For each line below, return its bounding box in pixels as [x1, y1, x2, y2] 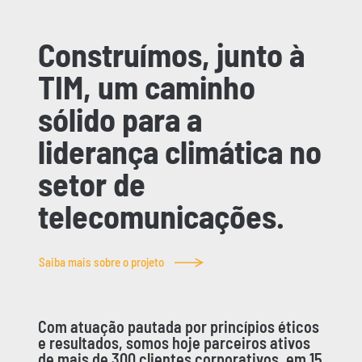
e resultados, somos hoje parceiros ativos [38, 332, 311, 352]
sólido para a [38, 99, 203, 138]
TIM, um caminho [38, 66, 256, 106]
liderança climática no [38, 131, 322, 170]
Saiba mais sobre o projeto [38, 255, 164, 270]
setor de [38, 163, 146, 203]
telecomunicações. [38, 196, 285, 235]
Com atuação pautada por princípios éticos [38, 316, 320, 336]
